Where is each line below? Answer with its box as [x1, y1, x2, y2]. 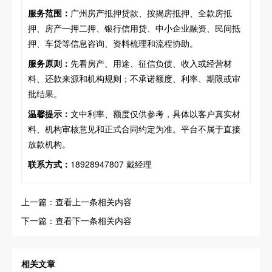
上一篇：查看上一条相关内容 [21, 195, 132, 208]
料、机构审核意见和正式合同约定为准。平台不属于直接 [28, 122, 240, 135]
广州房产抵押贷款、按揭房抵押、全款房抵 [70, 6, 232, 19]
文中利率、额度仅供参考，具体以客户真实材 [70, 107, 240, 120]
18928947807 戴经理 [70, 157, 152, 170]
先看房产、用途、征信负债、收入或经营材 [70, 56, 232, 69]
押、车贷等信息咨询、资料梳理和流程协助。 [28, 36, 198, 49]
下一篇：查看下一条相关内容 [21, 214, 132, 226]
